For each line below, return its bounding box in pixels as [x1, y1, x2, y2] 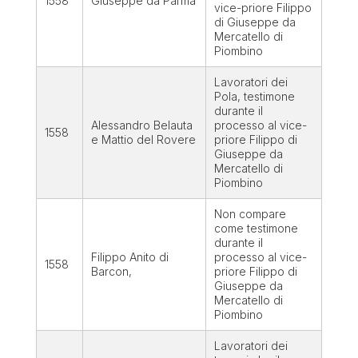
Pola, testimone [213, 89, 295, 104]
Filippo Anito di [90, 250, 169, 265]
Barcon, [90, 265, 132, 279]
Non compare [213, 207, 286, 221]
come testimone [213, 221, 298, 236]
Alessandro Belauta [90, 118, 193, 133]
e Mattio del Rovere [90, 133, 196, 147]
